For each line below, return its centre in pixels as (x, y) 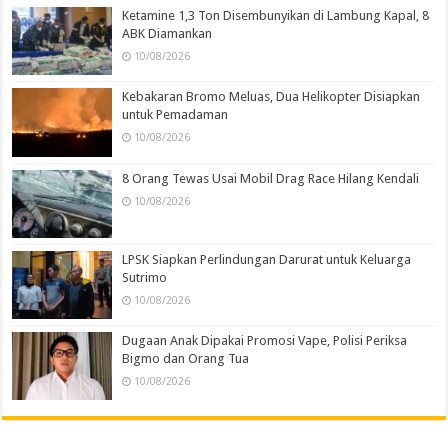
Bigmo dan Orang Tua (186, 358)
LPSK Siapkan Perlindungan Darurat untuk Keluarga (267, 259)
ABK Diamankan (167, 34)
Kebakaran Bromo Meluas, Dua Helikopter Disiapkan (271, 97)
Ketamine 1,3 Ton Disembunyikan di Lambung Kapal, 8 (276, 16)
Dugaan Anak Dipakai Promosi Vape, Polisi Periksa (265, 340)
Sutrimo (145, 277)
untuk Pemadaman (175, 115)
